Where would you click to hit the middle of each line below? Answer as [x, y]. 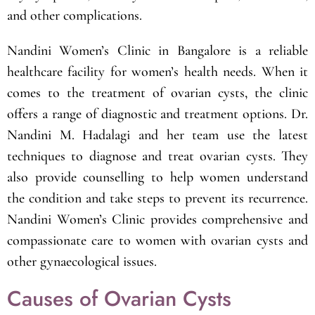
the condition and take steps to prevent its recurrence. [157, 198]
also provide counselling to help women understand [157, 177]
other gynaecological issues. [82, 261]
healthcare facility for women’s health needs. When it [157, 71]
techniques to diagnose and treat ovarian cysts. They [157, 156]
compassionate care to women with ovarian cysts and [157, 240]
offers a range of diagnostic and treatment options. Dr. [157, 114]
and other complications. [75, 15]
